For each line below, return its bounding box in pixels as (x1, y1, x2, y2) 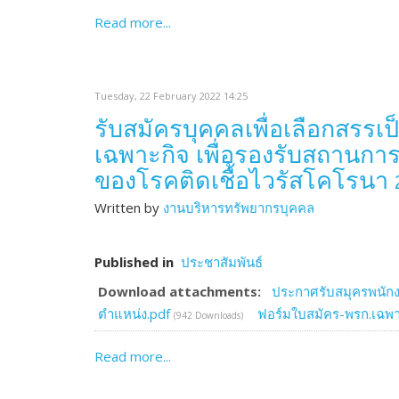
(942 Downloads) (174, 309, 243, 322)
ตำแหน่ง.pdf (98, 305, 174, 322)
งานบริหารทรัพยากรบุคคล (163, 199, 314, 216)
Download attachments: (98, 282, 261, 300)
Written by (94, 199, 163, 216)
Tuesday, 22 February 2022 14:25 (94, 89, 248, 102)
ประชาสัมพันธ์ (181, 253, 263, 271)
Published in (94, 253, 174, 271)
